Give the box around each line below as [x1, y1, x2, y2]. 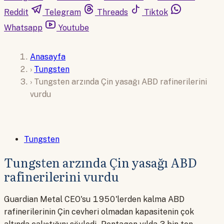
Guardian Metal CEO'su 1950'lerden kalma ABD [4, 194, 184, 204]
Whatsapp [4, 23, 42, 32]
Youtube [58, 23, 89, 32]
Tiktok [144, 7, 168, 17]
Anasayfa [30, 51, 65, 61]
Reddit [4, 7, 28, 17]
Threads [97, 7, 128, 17]
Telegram [44, 7, 81, 17]
